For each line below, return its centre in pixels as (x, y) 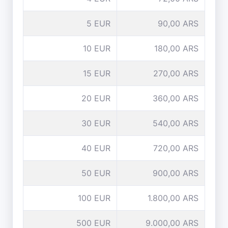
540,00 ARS (176, 123)
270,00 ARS (176, 73)
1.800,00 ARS (173, 198)
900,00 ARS (176, 173)
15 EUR (97, 73)
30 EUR (96, 123)
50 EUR (96, 173)
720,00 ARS (176, 148)
